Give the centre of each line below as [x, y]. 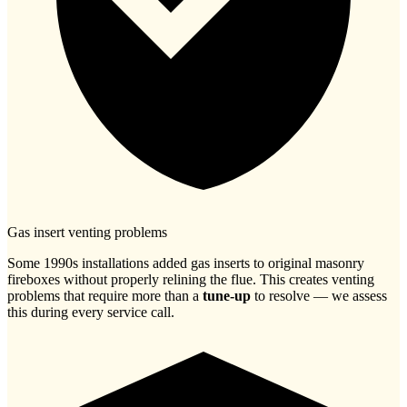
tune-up [227, 296]
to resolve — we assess [319, 296]
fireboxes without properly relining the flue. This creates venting [191, 280]
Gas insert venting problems [87, 233]
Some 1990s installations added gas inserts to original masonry [186, 263]
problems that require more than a [105, 296]
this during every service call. [91, 313]
